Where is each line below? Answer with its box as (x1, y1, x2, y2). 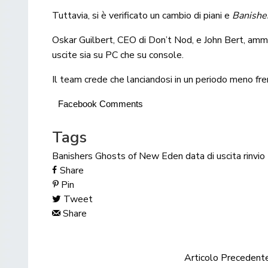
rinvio (243, 149, 265, 163)
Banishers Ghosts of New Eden (52, 149, 183, 163)
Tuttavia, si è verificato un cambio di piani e (52, 8, 233, 22)
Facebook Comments (58, 98, 143, 109)
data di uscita (185, 149, 241, 163)
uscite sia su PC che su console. (52, 48, 184, 62)
